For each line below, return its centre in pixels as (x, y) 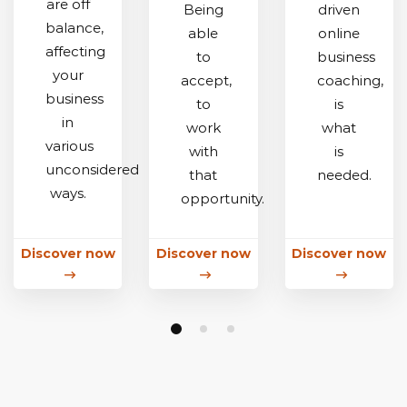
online (339, 34)
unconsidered (92, 170)
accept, (207, 81)
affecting (75, 52)
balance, (74, 28)
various (69, 146)
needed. (344, 175)
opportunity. (223, 199)
